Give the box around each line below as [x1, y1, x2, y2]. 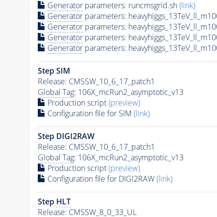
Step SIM [37, 65, 70, 76]
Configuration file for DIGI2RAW [45, 173, 156, 184]
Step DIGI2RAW [37, 130, 94, 141]
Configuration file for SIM [45, 108, 134, 119]
